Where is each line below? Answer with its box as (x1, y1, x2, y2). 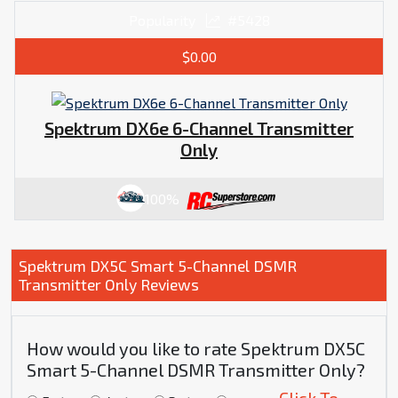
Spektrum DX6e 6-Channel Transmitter (44, 116, 354, 139)
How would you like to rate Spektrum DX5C (27, 338, 365, 360)
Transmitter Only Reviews (19, 275, 199, 295)
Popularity (128, 12, 199, 29)
